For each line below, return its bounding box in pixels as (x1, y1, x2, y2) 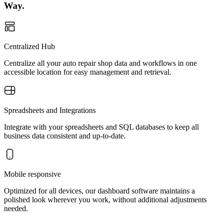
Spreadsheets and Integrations (4, 106, 96, 114)
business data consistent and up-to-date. (4, 132, 126, 140)
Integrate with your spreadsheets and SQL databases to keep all (4, 123, 199, 131)
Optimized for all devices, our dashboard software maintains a (4, 187, 195, 195)
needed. (4, 204, 28, 213)
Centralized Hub (4, 42, 55, 51)
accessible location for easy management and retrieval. (4, 68, 171, 76)
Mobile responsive (4, 170, 61, 178)
